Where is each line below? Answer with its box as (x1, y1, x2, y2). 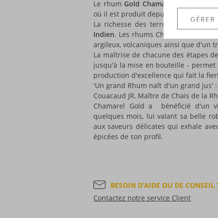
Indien (93, 30, 114, 39)
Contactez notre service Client (93, 193, 191, 202)
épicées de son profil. (93, 132, 163, 141)
